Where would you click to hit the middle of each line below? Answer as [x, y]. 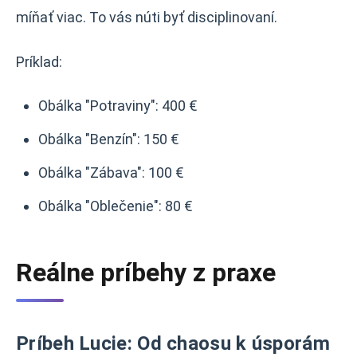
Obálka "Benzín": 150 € [109, 139]
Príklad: [39, 62]
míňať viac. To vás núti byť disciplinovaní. [147, 17]
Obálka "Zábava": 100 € [111, 173]
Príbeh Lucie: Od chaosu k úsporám [173, 343]
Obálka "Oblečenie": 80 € [116, 206]
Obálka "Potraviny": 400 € [118, 106]
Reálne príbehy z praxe [146, 273]
